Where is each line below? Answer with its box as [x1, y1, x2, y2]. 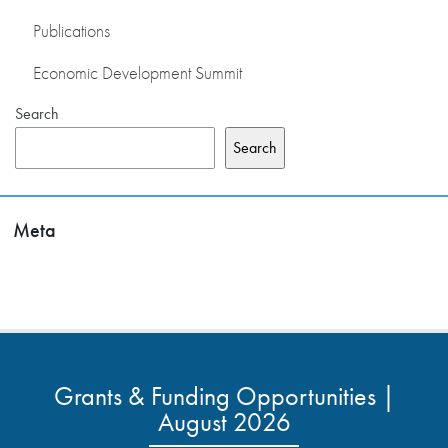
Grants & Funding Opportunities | [53, 378, 395, 413]
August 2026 [157, 404, 291, 439]
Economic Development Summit [33, 61, 242, 84]
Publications [33, 19, 110, 42]
